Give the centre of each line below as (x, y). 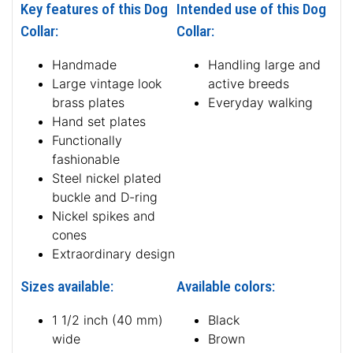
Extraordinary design (113, 253)
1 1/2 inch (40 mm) (108, 320)
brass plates (88, 102)
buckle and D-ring (105, 197)
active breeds (249, 83)
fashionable (86, 159)
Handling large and (264, 64)
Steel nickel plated (107, 178)
